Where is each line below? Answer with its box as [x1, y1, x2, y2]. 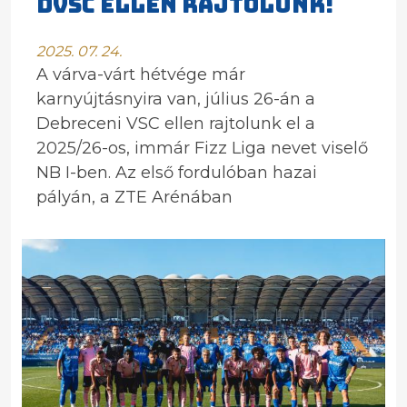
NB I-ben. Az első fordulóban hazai [36, 163, 317, 183]
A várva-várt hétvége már [36, 65, 245, 84]
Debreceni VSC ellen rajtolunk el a [36, 114, 315, 134]
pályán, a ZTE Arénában [36, 187, 233, 207]
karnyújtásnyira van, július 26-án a [36, 89, 315, 109]
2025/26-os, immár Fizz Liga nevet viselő [36, 138, 368, 158]
